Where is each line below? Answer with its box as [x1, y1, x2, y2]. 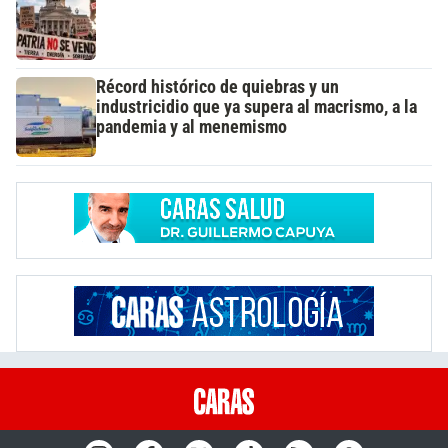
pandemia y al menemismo [96, 117, 287, 137]
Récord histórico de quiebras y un [96, 77, 339, 97]
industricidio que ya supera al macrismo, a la [96, 97, 417, 117]
